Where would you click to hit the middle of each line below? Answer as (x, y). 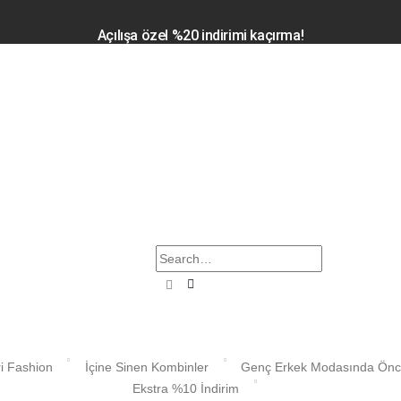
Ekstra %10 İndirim (188, 389)
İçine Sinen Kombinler (147, 367)
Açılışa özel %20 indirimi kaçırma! (200, 35)
